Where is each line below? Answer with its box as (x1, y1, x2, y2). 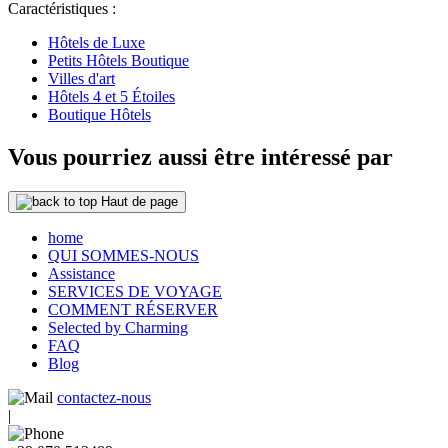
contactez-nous (57, 388, 151, 406)
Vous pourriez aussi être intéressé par (8, 144, 393, 171)
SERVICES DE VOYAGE (48, 282, 222, 300)
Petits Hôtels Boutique (48, 52, 189, 70)
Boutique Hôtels (48, 106, 151, 124)
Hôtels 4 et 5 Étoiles (48, 88, 175, 106)
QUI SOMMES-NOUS (48, 246, 199, 264)
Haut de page (101, 193, 178, 209)
